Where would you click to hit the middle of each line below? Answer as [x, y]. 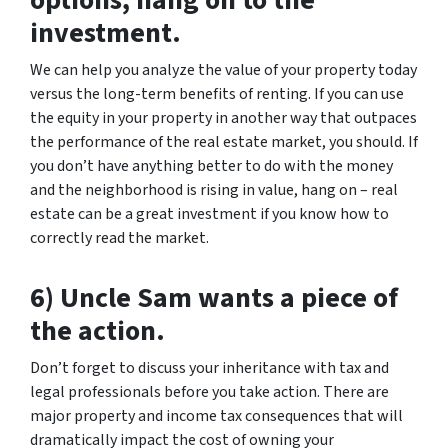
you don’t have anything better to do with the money [211, 166]
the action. [97, 331]
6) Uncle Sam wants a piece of [214, 298]
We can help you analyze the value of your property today [223, 70]
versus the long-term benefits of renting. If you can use [217, 94]
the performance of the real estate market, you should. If [224, 142]
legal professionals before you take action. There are [209, 392]
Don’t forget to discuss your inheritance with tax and [209, 368]
